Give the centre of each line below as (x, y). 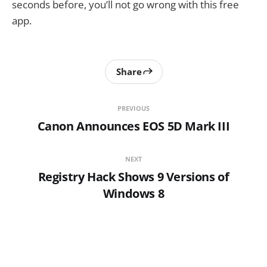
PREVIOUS (133, 108)
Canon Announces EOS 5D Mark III (133, 126)
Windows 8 (133, 193)
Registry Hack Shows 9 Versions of (133, 176)
